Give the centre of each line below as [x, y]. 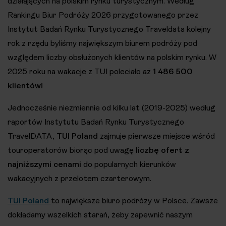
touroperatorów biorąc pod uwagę [72, 150]
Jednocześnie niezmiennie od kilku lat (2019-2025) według [111, 108]
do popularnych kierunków [129, 164]
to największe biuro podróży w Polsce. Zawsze [134, 201]
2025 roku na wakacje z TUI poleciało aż [80, 71]
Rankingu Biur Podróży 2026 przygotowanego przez [103, 15]
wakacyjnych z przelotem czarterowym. [79, 178]
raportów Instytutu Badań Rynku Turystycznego [96, 122]
